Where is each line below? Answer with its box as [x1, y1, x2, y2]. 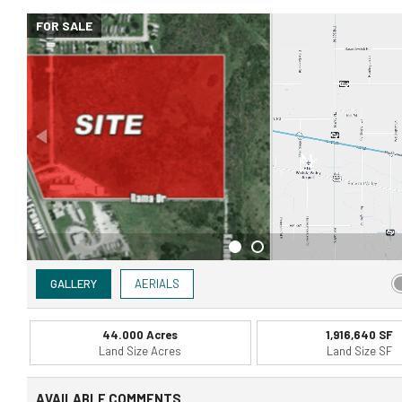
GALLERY [50, 275, 97, 291]
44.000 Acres [102, 327, 179, 342]
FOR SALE [36, 17, 92, 33]
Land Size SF [326, 343, 392, 358]
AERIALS [135, 275, 179, 291]
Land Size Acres [99, 343, 182, 358]
